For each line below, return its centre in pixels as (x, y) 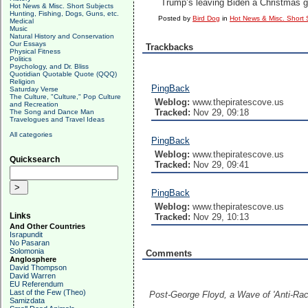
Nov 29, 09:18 (220, 112)
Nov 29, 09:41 (220, 165)
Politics (21, 59)
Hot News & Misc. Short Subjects (62, 6)
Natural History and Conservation (62, 36)
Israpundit (26, 234)
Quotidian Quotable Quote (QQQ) (63, 74)
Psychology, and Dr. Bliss (49, 66)
